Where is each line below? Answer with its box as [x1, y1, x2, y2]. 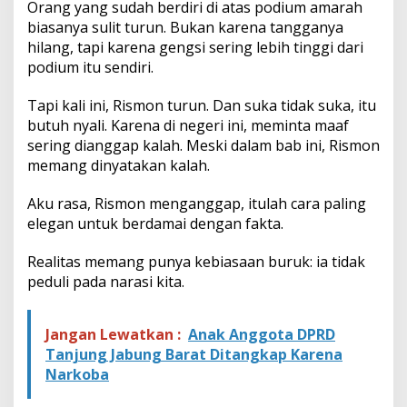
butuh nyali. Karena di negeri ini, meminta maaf [27, 114, 349, 135]
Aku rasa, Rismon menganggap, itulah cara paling [27, 193, 366, 213]
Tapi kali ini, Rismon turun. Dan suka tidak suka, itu [27, 94, 376, 115]
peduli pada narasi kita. [27, 271, 184, 292]
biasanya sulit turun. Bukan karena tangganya [27, 16, 343, 37]
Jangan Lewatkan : [45, 323, 181, 344]
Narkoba [45, 363, 109, 384]
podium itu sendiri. [27, 56, 154, 77]
